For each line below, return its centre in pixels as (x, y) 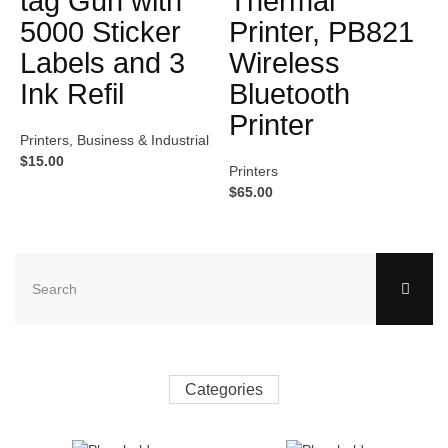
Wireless (284, 62)
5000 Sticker (100, 31)
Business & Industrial (143, 139)
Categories (224, 389)
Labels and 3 (102, 62)
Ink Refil (72, 93)
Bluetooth (289, 93)
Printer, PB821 (321, 31)
